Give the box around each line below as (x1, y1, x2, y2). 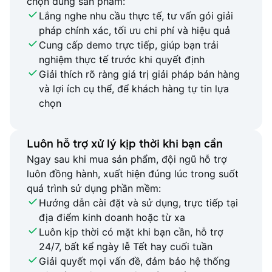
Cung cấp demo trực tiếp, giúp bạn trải (39, 39, 219, 51)
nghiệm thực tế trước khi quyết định (39, 53, 205, 66)
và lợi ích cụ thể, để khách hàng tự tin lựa (39, 83, 229, 95)
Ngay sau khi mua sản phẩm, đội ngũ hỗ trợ (27, 153, 227, 165)
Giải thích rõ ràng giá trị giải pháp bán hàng (39, 68, 240, 80)
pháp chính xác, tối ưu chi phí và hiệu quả (39, 24, 230, 36)
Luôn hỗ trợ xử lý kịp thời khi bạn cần (27, 136, 223, 151)
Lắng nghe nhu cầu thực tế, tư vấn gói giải (39, 10, 233, 22)
